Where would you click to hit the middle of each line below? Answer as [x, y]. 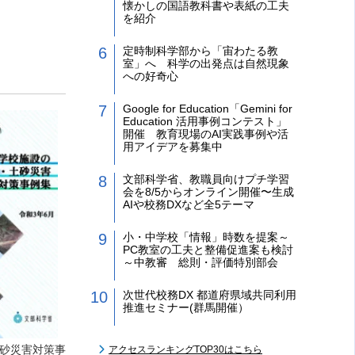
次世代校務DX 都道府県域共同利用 [210, 295]
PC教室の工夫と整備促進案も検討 [208, 250]
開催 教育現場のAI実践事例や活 [206, 134]
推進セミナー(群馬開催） [186, 307]
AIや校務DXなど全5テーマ [189, 204]
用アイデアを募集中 [173, 147]
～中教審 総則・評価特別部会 [200, 262]
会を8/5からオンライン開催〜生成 [208, 192]
